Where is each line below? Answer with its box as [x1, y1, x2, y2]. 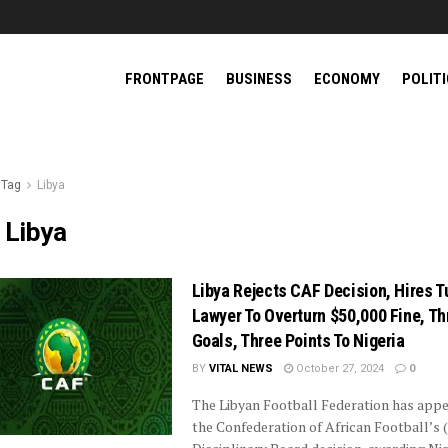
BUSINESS [226, 70, 292, 88]
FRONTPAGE [125, 70, 204, 88]
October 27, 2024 [292, 362, 384, 375]
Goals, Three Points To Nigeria [191, 330, 405, 351]
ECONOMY [314, 70, 380, 88]
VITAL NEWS [208, 362, 273, 375]
